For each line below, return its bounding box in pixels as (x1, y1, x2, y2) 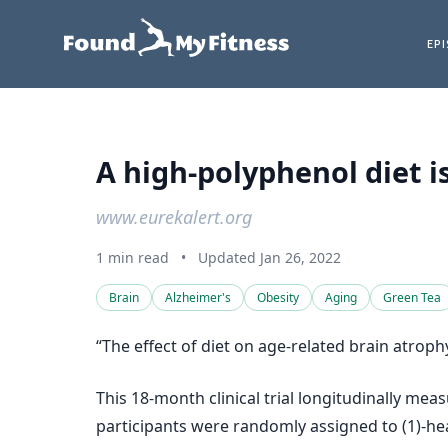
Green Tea (383, 289, 441, 306)
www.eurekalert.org (96, 205, 252, 229)
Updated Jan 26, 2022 (198, 248, 341, 267)
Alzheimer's (165, 289, 231, 306)
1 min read (96, 248, 169, 267)
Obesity (257, 289, 299, 306)
